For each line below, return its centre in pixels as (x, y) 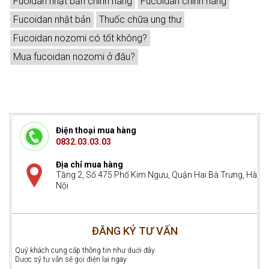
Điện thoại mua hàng (96, 131)
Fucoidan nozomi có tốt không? (80, 38)
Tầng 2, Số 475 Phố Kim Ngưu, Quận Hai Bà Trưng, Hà (156, 175)
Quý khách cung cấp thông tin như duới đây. (86, 251)
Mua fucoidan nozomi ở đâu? (74, 57)
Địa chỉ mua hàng (89, 165)
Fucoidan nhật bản (52, 20)
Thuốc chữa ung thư (140, 20)
